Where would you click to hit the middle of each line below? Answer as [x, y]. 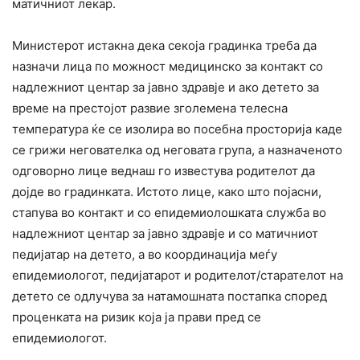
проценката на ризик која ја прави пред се [137, 317]
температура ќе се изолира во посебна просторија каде [177, 129]
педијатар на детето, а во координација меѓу [145, 255]
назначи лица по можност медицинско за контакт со [168, 67]
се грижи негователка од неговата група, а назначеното [177, 150]
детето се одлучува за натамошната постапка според [170, 297]
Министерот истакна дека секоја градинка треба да [164, 46]
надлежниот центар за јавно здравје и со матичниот [165, 234]
